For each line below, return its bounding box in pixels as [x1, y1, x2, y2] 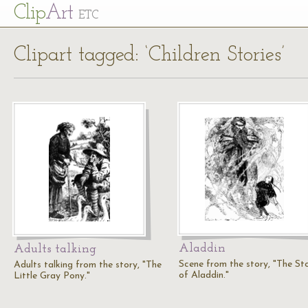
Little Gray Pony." [14, 271, 90, 281]
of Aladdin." [179, 270, 229, 280]
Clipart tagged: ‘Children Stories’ [14, 45, 285, 66]
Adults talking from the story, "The [14, 260, 162, 270]
